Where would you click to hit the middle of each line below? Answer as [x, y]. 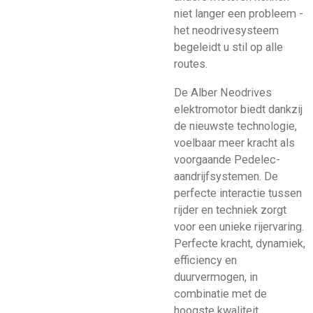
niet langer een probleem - [239, 14]
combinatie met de [220, 293]
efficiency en [205, 260]
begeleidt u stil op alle [228, 48]
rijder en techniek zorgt [230, 210]
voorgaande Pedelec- [227, 159]
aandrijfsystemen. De [226, 176]
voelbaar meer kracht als [234, 143]
